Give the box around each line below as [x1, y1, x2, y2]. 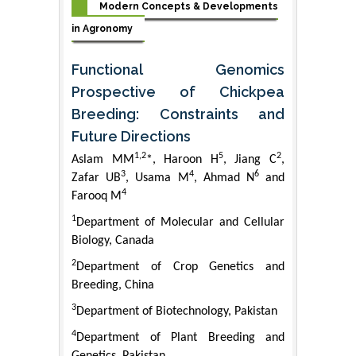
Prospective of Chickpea [72, 83, 284, 101]
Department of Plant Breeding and [76, 331, 284, 345]
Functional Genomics [72, 61, 284, 79]
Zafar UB [72, 172, 122, 185]
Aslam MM [72, 153, 134, 167]
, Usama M [126, 172, 189, 185]
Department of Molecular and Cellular [76, 216, 284, 230]
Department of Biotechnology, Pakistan [76, 305, 277, 319]
